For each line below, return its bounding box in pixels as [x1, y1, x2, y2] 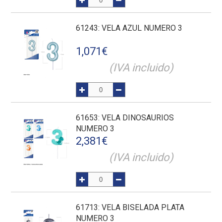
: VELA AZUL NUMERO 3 [98, 23, 183, 33]
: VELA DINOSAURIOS [98, 113, 174, 122]
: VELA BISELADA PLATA [98, 203, 185, 212]
